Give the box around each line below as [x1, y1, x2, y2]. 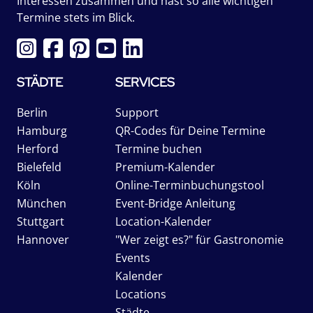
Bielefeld [17, 159, 61, 175]
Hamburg [17, 123, 67, 139]
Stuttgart [17, 214, 64, 230]
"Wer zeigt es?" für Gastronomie [115, 232, 284, 248]
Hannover [17, 232, 69, 248]
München [17, 196, 66, 212]
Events [115, 250, 151, 266]
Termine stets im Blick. [17, 10, 135, 26]
